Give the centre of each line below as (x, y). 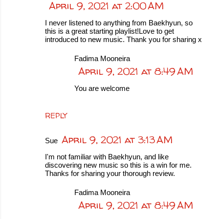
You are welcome (102, 88)
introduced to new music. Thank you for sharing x (123, 39)
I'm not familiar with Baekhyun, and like (107, 157)
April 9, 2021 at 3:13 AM (117, 140)
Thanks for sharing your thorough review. (110, 173)
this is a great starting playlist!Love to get (109, 31)
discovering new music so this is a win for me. (118, 165)
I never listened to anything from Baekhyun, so (119, 23)
